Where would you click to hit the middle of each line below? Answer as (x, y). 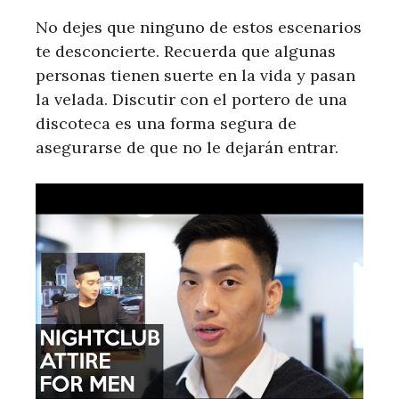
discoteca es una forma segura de (166, 124)
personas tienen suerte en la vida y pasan (195, 76)
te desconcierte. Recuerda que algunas (186, 52)
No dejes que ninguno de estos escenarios (199, 28)
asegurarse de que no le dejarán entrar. (187, 148)
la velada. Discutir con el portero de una (191, 100)
